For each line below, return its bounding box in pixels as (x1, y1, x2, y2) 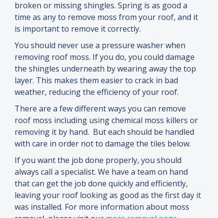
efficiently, (151, 178, 188, 189)
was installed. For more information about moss (15, 201, 189, 213)
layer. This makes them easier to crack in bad (15, 75, 178, 86)
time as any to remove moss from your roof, (15, 12, 178, 23)
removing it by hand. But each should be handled (15, 127, 194, 138)
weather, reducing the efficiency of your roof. (15, 87, 179, 98)
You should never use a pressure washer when (15, 40, 185, 51)
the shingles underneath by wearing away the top (15, 63, 196, 74)
